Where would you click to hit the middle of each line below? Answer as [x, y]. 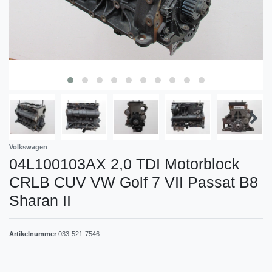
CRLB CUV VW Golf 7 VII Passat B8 [134, 182]
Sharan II [40, 200]
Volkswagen [28, 147]
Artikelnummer [34, 233]
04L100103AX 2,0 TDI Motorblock [124, 164]
